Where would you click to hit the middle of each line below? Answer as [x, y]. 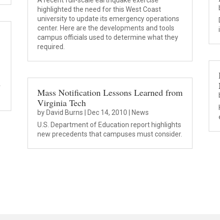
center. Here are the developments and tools [106, 28]
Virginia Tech [61, 102]
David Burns [64, 112]
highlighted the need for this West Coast [99, 10]
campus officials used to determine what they [108, 38]
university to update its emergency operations [108, 19]
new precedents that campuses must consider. [110, 134]
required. [51, 47]
